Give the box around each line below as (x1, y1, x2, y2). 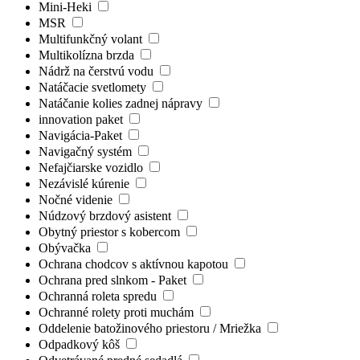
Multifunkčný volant (39, 31, 145, 46)
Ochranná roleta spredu (39, 288, 160, 303)
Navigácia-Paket (39, 128, 125, 142)
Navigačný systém (39, 144, 135, 158)
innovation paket (39, 112, 126, 126)
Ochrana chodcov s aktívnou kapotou (39, 256, 231, 271)
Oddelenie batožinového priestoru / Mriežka (39, 321, 264, 335)
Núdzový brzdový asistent (39, 208, 174, 223)
